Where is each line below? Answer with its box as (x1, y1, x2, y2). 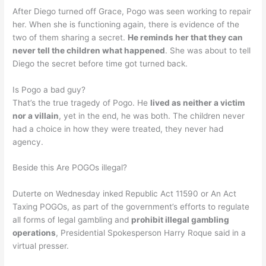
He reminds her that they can (128, 32, 243, 42)
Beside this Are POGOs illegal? (12, 163, 128, 173)
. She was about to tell (165, 45, 251, 55)
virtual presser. (12, 241, 69, 251)
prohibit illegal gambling (131, 215, 230, 225)
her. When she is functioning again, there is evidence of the (12, 19, 240, 29)
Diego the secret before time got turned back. (12, 58, 188, 68)
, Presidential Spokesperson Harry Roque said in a (56, 228, 246, 238)
